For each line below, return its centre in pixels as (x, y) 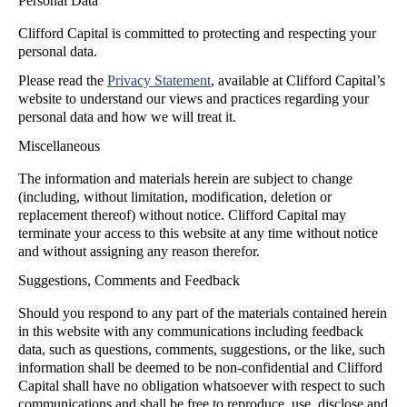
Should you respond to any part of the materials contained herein (203, 313)
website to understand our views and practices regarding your (194, 99)
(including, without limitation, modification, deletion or (175, 197)
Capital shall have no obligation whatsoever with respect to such (202, 386)
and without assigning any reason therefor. (139, 251)
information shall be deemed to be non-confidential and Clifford (200, 367)
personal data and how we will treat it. (127, 117)
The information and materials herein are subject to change (185, 179)
